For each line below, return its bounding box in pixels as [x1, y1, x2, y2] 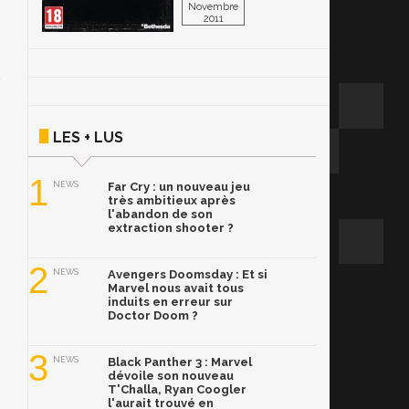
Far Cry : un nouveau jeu [108, 180, 250, 194]
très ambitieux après [108, 194, 236, 207]
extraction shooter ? [108, 221, 234, 235]
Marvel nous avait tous [108, 281, 244, 295]
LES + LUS [53, 129, 123, 146]
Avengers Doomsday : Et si [108, 267, 267, 281]
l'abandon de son [108, 207, 213, 221]
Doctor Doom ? [108, 309, 198, 322]
